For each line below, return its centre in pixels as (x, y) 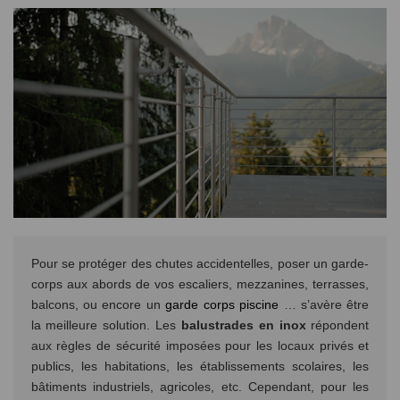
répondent (337, 325)
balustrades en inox (243, 325)
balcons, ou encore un (98, 304)
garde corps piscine (222, 304)
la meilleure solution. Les (106, 325)
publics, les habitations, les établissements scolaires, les (200, 366)
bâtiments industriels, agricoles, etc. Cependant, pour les (200, 386)
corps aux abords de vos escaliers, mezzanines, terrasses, (200, 283)
